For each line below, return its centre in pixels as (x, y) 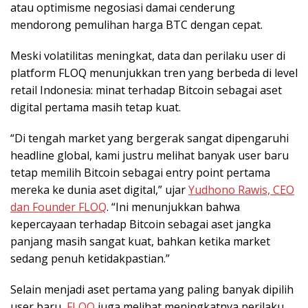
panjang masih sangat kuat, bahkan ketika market (140, 242)
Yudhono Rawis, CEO (241, 190)
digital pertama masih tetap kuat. (96, 108)
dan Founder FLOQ (58, 207)
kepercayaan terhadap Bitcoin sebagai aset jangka (141, 224)
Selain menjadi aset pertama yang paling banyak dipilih (152, 290)
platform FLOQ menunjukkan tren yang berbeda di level (154, 73)
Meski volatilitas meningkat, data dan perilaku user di (148, 56)
